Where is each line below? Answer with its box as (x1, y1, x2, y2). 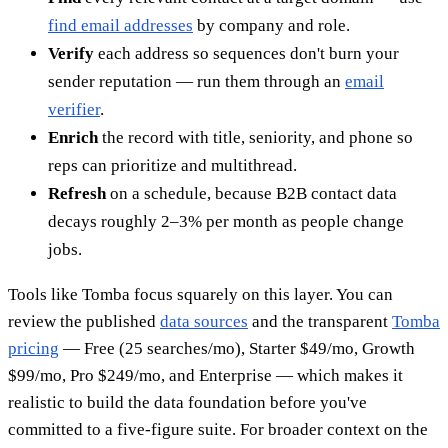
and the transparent (248, 311, 392, 331)
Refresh (48, 183, 106, 203)
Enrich (48, 127, 98, 147)
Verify (48, 43, 94, 63)
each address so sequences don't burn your (94, 43, 399, 63)
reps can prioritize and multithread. (48, 155, 297, 175)
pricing (8, 338, 59, 358)
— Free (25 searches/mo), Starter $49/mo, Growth (59, 338, 415, 358)
